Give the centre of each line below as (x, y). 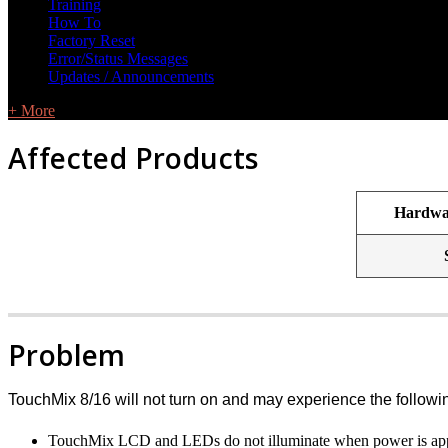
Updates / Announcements (131, 76)
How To (74, 22)
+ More (31, 110)
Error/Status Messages (118, 58)
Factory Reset (91, 40)
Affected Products (133, 157)
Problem (67, 354)
